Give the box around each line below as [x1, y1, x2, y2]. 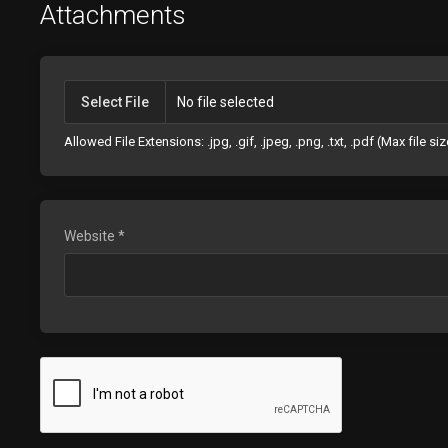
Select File [81, 94, 149, 110]
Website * [64, 228, 125, 244]
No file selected [177, 94, 274, 110]
